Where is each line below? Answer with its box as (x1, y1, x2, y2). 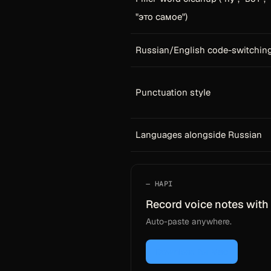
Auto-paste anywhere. (146, 216, 232, 227)
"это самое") (135, 11, 188, 22)
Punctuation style (135, 87, 211, 98)
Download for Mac (155, 246, 228, 257)
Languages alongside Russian (135, 129, 262, 140)
